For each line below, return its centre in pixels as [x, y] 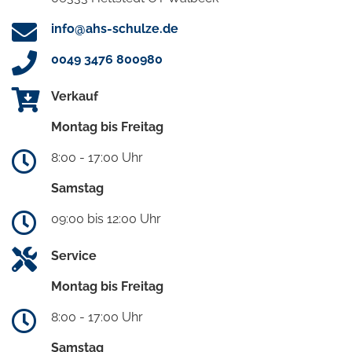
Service [74, 256]
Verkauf [75, 97]
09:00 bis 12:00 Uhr [106, 219]
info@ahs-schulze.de [115, 29]
